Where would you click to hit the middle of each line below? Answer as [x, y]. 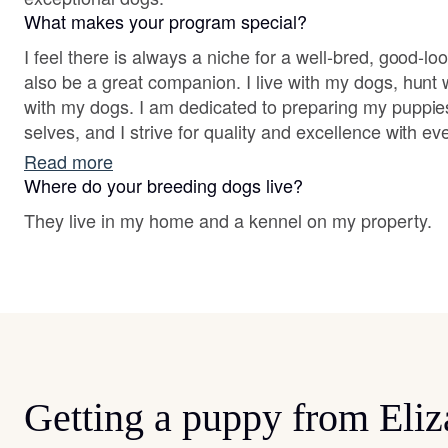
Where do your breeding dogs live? [163, 185]
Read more [68, 161]
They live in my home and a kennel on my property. [228, 220]
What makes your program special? [165, 21]
